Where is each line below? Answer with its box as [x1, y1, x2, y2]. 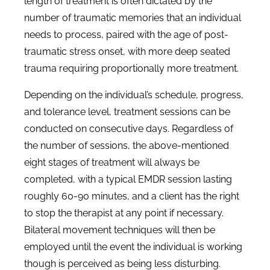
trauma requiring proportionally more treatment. [24, 63, 239, 74]
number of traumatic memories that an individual [24, 12, 241, 24]
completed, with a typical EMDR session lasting [24, 174, 232, 185]
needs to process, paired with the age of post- [24, 29, 228, 40]
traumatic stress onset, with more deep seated [24, 46, 230, 57]
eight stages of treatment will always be [24, 157, 199, 168]
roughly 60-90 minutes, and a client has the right [24, 190, 239, 202]
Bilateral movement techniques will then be [24, 224, 215, 236]
